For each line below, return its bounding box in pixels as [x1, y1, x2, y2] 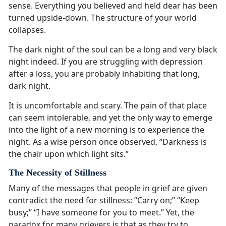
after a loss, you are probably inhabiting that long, [9, 68, 200, 80]
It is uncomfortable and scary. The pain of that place [9, 100, 207, 111]
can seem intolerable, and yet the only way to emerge [9, 112, 212, 124]
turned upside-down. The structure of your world [9, 12, 197, 24]
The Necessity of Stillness [9, 167, 106, 178]
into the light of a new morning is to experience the [9, 124, 204, 136]
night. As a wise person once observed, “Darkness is [9, 136, 207, 148]
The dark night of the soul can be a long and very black [9, 44, 217, 55]
